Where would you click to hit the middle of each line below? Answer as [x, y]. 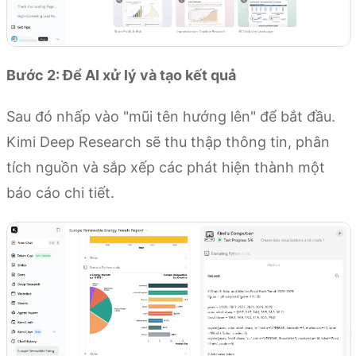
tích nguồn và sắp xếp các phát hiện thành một [166, 167]
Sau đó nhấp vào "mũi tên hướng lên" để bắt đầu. [171, 116]
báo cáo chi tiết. [60, 192]
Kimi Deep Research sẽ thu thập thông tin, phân [168, 141]
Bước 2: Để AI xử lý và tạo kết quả [121, 75]
